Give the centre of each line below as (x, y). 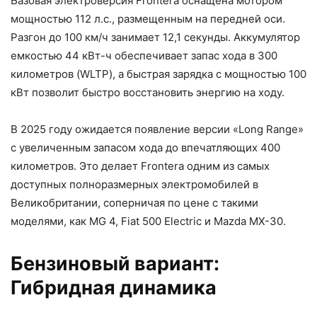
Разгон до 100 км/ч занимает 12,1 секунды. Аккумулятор (155, 37)
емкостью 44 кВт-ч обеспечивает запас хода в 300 (144, 55)
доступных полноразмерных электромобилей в (134, 184)
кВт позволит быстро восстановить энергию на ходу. (148, 92)
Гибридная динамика (114, 287)
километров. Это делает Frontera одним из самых (140, 166)
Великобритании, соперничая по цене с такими (134, 202)
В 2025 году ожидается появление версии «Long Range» (157, 129)
